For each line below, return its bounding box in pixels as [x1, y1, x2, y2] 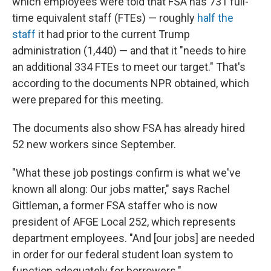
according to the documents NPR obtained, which [12, 77, 249, 90]
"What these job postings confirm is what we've [12, 166, 241, 179]
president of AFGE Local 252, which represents [12, 215, 236, 228]
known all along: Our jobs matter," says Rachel [12, 183, 230, 195]
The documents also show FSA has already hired [12, 122, 245, 134]
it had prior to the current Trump [36, 28, 190, 41]
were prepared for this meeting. [12, 93, 163, 106]
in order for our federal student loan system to [12, 248, 233, 261]
